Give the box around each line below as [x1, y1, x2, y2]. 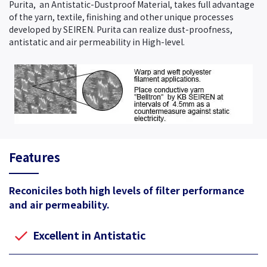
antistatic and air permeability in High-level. [9, 35, 185, 48]
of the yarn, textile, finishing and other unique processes [9, 10, 234, 23]
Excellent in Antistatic [33, 227, 146, 243]
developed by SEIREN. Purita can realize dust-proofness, [9, 23, 232, 35]
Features [9, 148, 60, 166]
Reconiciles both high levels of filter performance [9, 182, 244, 197]
